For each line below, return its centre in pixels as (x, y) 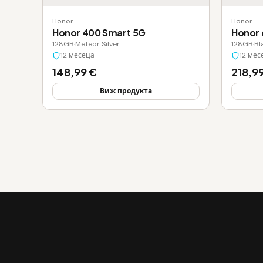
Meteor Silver (97, 44)
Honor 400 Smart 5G (99, 33)
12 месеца (77, 55)
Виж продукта (126, 91)
